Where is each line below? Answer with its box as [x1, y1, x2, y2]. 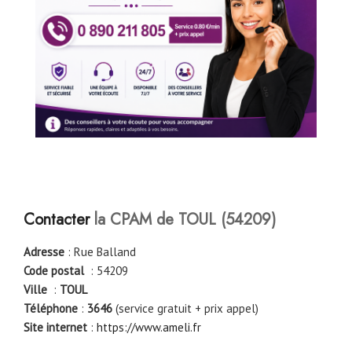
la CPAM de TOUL [90, 208, 216, 232]
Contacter [24, 208, 90, 232]
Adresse [24, 244, 64, 260]
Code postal [24, 263, 84, 279]
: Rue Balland [64, 244, 136, 260]
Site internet [24, 320, 87, 335]
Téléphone [24, 301, 78, 317]
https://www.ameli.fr [97, 320, 201, 335]
